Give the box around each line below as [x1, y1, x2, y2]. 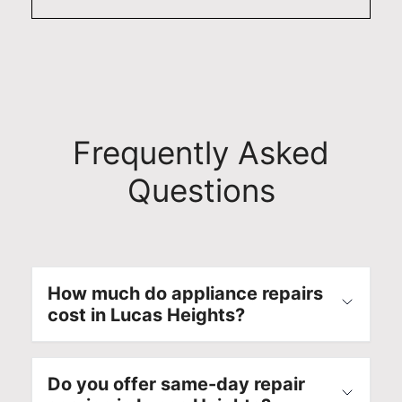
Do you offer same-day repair [48, 372, 305, 395]
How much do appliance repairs [48, 282, 323, 304]
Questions [127, 170, 275, 209]
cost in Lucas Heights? [48, 303, 245, 326]
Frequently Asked [73, 133, 329, 171]
